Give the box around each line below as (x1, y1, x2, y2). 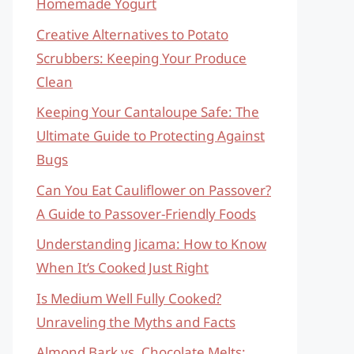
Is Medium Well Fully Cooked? (36, 288, 221, 307)
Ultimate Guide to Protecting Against (36, 126, 265, 145)
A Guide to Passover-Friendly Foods (36, 204, 256, 223)
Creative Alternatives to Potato (36, 24, 228, 43)
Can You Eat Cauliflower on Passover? (36, 180, 271, 199)
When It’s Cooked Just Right (36, 258, 209, 277)
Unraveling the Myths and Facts (36, 312, 235, 331)
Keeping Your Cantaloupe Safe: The (36, 103, 259, 121)
